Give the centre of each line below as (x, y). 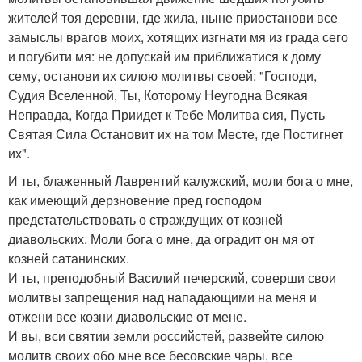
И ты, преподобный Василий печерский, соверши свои (172, 277)
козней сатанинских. (69, 258)
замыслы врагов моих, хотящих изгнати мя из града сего (178, 36)
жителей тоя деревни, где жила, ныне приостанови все (173, 17)
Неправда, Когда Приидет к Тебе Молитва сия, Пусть (166, 114)
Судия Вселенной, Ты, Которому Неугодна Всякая (158, 95)
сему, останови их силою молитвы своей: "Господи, (162, 75)
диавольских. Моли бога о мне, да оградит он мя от (161, 238)
